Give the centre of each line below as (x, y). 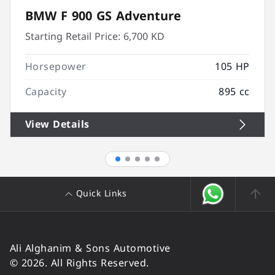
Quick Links (101, 194)
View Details (57, 124)
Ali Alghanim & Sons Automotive (90, 248)
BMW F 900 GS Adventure (103, 16)
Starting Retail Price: (73, 37)
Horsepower (56, 67)
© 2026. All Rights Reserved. (79, 263)
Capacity (46, 92)
